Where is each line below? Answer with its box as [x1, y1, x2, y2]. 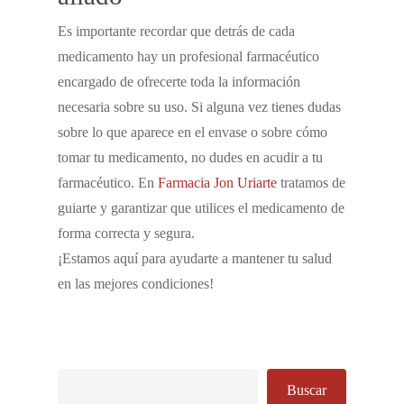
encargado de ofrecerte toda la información [58, 74, 300, 89]
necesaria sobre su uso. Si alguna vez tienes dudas [58, 99, 341, 115]
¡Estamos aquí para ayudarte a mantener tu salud [58, 251, 332, 266]
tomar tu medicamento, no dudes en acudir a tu [58, 150, 323, 165]
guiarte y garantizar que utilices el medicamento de [58, 200, 344, 216]
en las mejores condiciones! [58, 276, 214, 291]
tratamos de [277, 175, 345, 190]
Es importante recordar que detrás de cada [58, 23, 295, 39]
